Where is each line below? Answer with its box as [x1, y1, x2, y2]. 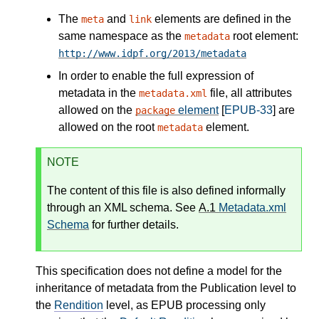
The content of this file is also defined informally [47, 184, 286, 197]
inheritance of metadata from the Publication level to [36, 282, 296, 295]
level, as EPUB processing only [103, 299, 266, 312]
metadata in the [58, 87, 139, 100]
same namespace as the [58, 30, 184, 43]
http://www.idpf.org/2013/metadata [58, 48, 246, 60]
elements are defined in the [152, 13, 291, 26]
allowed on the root [58, 121, 157, 134]
